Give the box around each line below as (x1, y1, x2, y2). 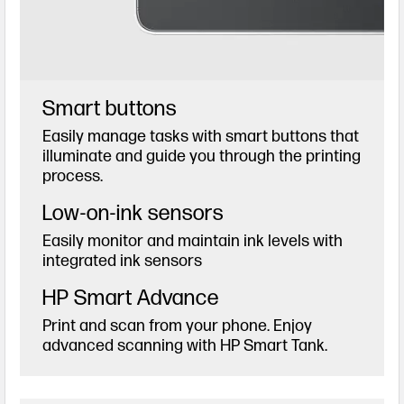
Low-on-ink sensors (41, 199, 224, 226)
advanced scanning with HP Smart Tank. (41, 335, 327, 355)
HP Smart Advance (41, 284, 219, 311)
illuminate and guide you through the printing (41, 146, 361, 166)
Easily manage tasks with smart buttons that (41, 126, 359, 146)
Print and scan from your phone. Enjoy (41, 316, 312, 335)
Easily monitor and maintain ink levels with (41, 231, 343, 251)
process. (41, 166, 103, 186)
